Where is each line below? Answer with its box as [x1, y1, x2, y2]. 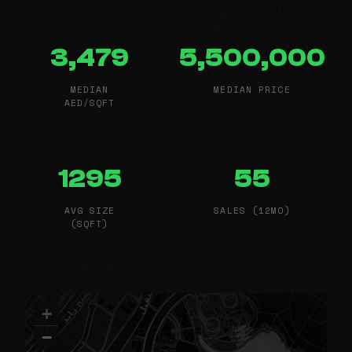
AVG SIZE [64, 203, 115, 217]
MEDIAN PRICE [214, 82, 291, 96]
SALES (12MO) [214, 203, 291, 217]
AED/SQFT [64, 95, 115, 109]
